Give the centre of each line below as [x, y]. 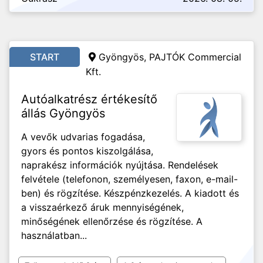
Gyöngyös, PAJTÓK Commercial [170, 57]
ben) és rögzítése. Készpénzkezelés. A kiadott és [130, 193]
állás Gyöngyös [63, 113]
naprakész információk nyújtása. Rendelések [120, 165]
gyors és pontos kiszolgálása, [87, 151]
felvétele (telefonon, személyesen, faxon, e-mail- [129, 179]
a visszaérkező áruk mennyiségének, [102, 207]
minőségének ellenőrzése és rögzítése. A [112, 221]
